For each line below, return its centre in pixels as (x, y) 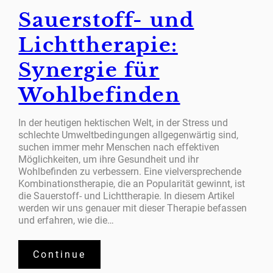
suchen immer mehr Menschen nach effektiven (119, 147)
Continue (60, 255)
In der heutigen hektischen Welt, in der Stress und (123, 122)
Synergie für (89, 70)
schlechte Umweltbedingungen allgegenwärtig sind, (129, 135)
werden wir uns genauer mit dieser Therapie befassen (133, 208)
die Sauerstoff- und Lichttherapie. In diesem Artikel (127, 196)
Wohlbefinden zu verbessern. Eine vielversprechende (130, 171)
